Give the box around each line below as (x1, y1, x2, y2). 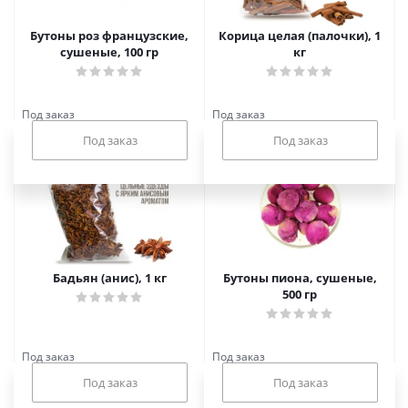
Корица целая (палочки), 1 (219, 27, 381, 44)
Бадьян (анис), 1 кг (52, 270, 167, 286)
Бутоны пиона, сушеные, (222, 270, 377, 286)
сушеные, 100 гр (60, 44, 158, 60)
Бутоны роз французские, (30, 27, 189, 44)
